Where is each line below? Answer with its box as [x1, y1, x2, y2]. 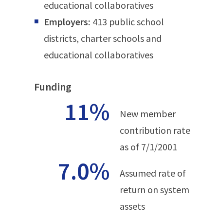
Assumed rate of [120, 167, 186, 179]
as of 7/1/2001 [120, 141, 177, 153]
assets [120, 200, 145, 212]
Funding [34, 80, 72, 93]
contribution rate [120, 124, 190, 136]
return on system [120, 183, 189, 196]
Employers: [44, 16, 91, 28]
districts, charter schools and [44, 32, 162, 44]
